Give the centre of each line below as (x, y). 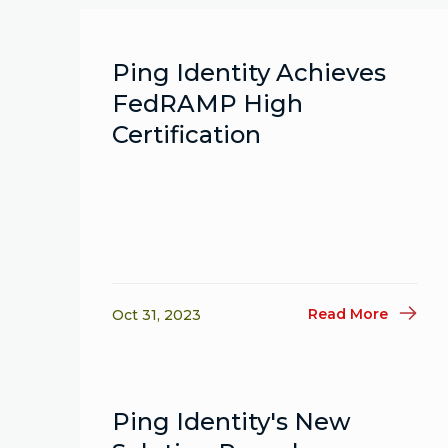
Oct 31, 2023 (156, 315)
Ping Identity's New (231, 421)
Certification (186, 134)
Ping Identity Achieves (249, 72)
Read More (348, 313)
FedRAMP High (207, 103)
